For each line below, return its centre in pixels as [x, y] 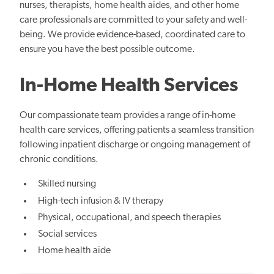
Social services [68, 234]
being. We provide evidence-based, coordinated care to [132, 35]
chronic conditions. [59, 160]
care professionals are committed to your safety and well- [133, 20]
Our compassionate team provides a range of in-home [128, 116]
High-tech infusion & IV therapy [101, 201]
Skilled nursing [67, 184]
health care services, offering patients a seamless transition [137, 131]
